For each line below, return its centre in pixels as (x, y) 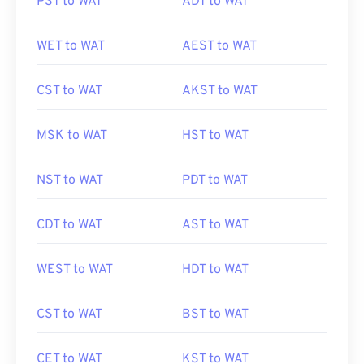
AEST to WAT (219, 46)
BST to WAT (215, 314)
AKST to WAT (220, 91)
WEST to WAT (75, 270)
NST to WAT (70, 180)
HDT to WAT (215, 270)
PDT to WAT (215, 180)
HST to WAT (215, 136)
